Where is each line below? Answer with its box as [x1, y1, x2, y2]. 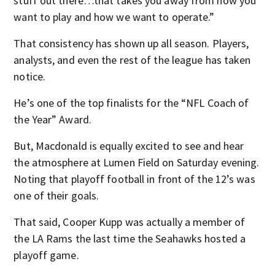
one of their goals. [14, 188, 99, 203]
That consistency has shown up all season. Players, [14, 36, 249, 50]
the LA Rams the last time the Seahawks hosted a [14, 231, 246, 246]
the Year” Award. [14, 112, 91, 126]
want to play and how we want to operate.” [14, 10, 215, 24]
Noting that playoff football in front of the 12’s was [14, 172, 255, 186]
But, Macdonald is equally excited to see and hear [14, 139, 244, 153]
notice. [14, 69, 46, 83]
